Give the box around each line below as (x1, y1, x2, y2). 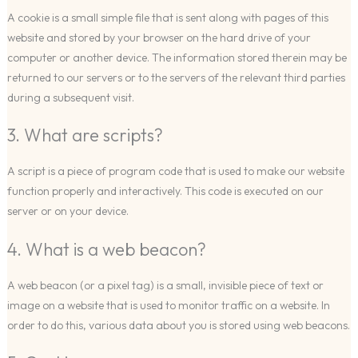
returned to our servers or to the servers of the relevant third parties (6, 70, 345, 85)
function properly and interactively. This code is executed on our (6, 184, 324, 199)
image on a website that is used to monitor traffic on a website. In (6, 297, 330, 312)
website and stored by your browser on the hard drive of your (6, 30, 311, 45)
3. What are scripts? (6, 124, 163, 147)
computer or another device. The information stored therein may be (6, 50, 347, 65)
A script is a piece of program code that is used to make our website (6, 164, 344, 179)
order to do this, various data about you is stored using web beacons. (6, 317, 350, 332)
